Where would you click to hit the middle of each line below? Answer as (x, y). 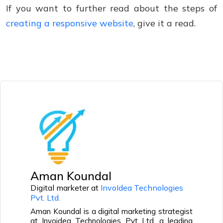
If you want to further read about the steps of (111, 8)
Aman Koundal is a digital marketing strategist (111, 211)
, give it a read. (165, 23)
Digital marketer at (65, 188)
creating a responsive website (70, 23)
